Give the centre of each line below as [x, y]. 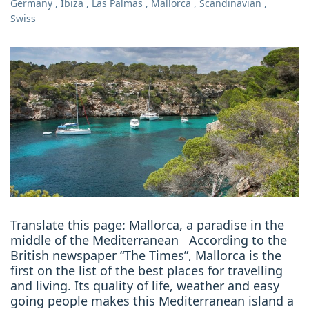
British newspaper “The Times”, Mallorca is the [146, 255]
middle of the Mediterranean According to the [149, 240]
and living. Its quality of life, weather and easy [145, 285]
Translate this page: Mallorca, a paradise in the [147, 225]
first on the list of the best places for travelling [147, 270]
